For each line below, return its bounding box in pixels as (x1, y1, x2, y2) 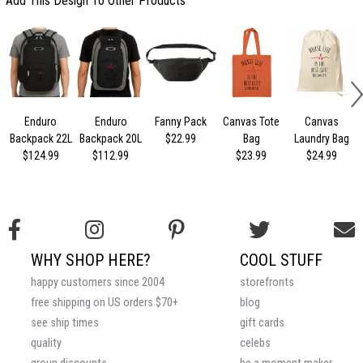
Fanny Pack (155, 115, 207, 129)
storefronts (240, 275, 294, 290)
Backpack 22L (9, 132, 72, 146)
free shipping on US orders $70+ (31, 296, 178, 310)
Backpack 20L (79, 132, 143, 146)
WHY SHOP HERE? (31, 250, 151, 271)
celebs (240, 336, 271, 351)
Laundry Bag (293, 132, 349, 146)
